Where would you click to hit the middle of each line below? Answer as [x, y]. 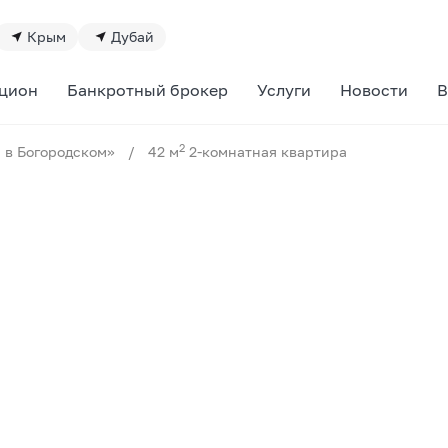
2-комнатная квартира [266, 151]
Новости [374, 90]
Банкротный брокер [147, 90]
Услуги [283, 90]
